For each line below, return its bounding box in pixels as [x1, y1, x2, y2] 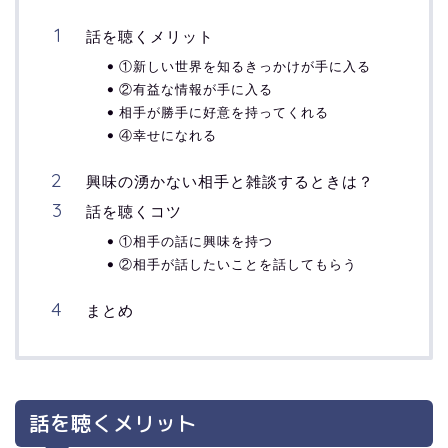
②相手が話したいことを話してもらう [119, 256, 357, 273]
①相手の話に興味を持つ [119, 233, 273, 250]
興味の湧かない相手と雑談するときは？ [86, 172, 374, 192]
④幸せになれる [119, 127, 217, 144]
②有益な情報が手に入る [119, 81, 273, 98]
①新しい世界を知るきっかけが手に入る [119, 58, 371, 75]
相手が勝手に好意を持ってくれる [119, 104, 329, 121]
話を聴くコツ [86, 202, 182, 222]
